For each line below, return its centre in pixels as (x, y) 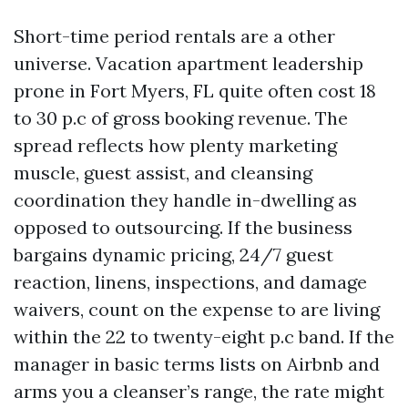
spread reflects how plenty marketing (175, 145)
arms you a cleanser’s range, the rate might (199, 391)
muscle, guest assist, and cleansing (163, 173)
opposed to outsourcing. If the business (183, 227)
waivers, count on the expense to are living (197, 309)
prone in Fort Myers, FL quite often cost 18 (195, 91)
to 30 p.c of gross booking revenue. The (181, 118)
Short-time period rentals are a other (174, 36)
